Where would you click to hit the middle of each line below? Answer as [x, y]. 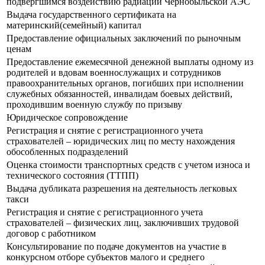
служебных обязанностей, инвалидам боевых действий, [119, 94]
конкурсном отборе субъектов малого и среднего [106, 257]
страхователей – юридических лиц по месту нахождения [121, 141]
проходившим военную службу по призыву [94, 105]
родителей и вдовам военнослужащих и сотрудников [114, 73]
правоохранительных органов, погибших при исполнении [125, 83]
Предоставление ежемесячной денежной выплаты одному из [130, 62]
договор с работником [51, 234]
